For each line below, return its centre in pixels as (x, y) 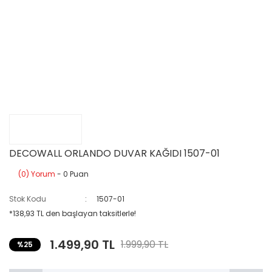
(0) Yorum (37, 174)
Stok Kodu (28, 199)
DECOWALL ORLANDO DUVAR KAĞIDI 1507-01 (114, 153)
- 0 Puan (72, 174)
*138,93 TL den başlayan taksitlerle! (73, 213)
